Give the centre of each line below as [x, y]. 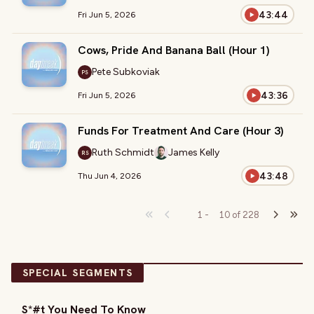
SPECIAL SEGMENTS [78, 273]
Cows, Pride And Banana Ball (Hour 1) [173, 50]
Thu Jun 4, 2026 [109, 176]
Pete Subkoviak [126, 72]
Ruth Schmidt [123, 152]
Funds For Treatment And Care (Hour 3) [180, 131]
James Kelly [194, 152]
